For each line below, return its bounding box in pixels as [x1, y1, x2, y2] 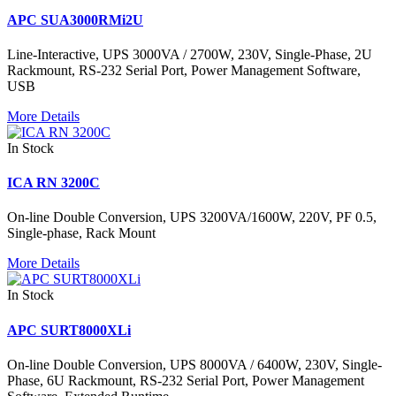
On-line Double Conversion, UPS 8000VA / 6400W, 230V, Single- [7, 356, 382, 372]
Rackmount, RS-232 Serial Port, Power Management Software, [7, 62, 361, 78]
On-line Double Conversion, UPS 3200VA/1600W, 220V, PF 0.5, [7, 209, 377, 225]
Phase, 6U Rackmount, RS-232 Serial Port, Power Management [7, 372, 364, 388]
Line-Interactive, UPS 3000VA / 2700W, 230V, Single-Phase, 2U [7, 46, 372, 62]
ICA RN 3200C [7, 175, 100, 191]
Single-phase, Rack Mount [7, 225, 156, 241]
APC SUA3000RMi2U [7, 11, 143, 27]
